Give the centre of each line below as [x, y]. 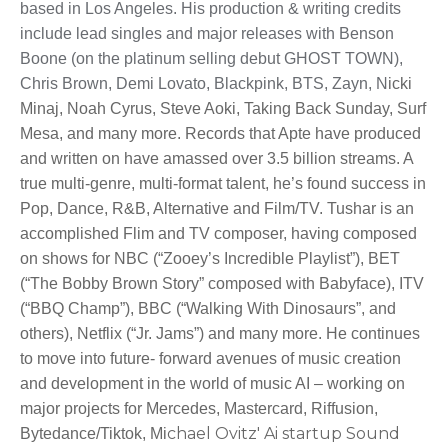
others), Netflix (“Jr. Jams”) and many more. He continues [220, 334]
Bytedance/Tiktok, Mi [93, 434]
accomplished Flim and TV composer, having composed [218, 234]
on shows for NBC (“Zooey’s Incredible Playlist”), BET [210, 259]
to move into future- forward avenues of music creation [210, 359]
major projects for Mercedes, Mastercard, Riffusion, [199, 409]
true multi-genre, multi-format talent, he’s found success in [223, 184]
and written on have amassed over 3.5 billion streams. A [216, 159]
